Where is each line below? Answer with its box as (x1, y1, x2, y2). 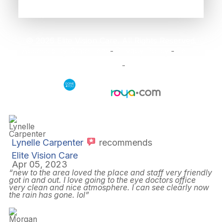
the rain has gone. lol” (9, 190, 89, 200)
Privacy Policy (115, 45, 169, 55)
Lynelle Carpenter (11, 137, 84, 148)
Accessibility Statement (22, 45, 108, 55)
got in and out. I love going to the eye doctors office (9, 175, 196, 185)
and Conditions (64, 59, 120, 70)
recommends (99, 137, 153, 148)
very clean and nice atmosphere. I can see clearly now (9, 182, 209, 192)
